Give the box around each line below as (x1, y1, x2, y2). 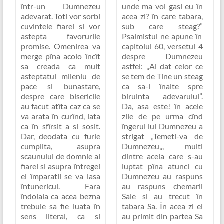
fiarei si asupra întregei (20, 161, 100, 171)
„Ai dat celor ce (146, 61, 203, 71)
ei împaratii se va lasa (20, 171, 100, 181)
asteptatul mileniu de (20, 71, 100, 81)
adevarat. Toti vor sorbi (20, 11, 100, 21)
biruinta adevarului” (121, 91, 201, 101)
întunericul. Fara (20, 181, 100, 191)
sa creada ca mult (20, 61, 100, 71)
